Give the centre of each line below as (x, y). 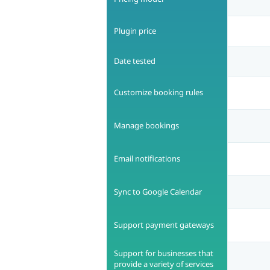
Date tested (135, 61)
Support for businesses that (164, 253)
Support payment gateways (164, 225)
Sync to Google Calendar (158, 192)
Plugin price (135, 31)
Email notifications (147, 159)
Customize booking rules (159, 93)
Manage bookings (146, 126)
